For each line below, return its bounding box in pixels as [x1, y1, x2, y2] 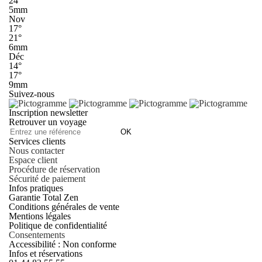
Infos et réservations [9, 248, 82, 258]
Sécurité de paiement [9, 173, 85, 184]
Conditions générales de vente [9, 201, 119, 212]
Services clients [9, 136, 65, 146]
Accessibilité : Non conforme [9, 239, 116, 249]
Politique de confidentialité [9, 220, 107, 230]
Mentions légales [9, 211, 71, 221]
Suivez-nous [9, 88, 54, 99]
